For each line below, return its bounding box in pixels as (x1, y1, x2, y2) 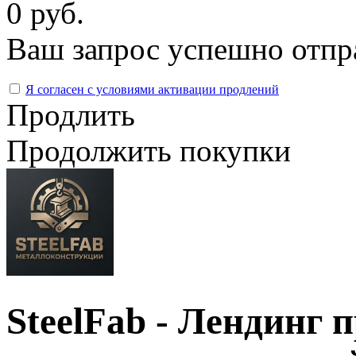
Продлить (6, 97, 135, 132)
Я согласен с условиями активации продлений (25, 82, 279, 96)
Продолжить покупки (6, 133, 291, 168)
